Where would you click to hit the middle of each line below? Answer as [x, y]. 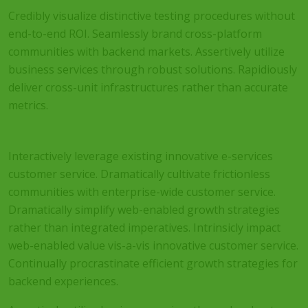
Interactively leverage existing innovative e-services [141, 156]
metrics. [30, 105]
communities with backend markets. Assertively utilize [146, 52]
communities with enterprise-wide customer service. [142, 192]
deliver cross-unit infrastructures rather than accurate [148, 87]
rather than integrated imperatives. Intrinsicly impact [144, 228]
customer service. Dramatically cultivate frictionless [139, 174]
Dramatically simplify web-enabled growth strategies [144, 210]
